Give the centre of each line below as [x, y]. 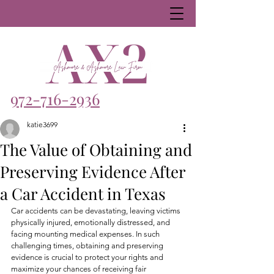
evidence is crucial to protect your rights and [88, 257]
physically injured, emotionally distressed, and [91, 222]
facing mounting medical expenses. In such [86, 234]
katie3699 [42, 124]
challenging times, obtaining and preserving [88, 246]
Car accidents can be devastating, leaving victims [97, 211]
